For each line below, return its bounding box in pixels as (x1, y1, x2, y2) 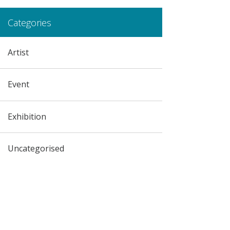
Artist (7, 47, 29, 59)
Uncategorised (7, 143, 64, 155)
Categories (7, 16, 51, 29)
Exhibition (7, 110, 46, 122)
